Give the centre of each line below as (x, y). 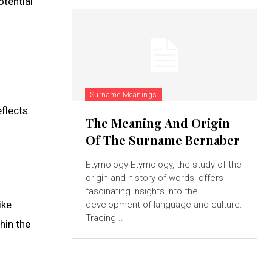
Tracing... (104, 218)
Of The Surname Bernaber (162, 140)
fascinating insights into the (141, 191)
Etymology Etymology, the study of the (108, 164)
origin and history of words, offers (154, 178)
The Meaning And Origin (158, 123)
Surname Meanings (123, 94)
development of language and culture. (164, 204)
